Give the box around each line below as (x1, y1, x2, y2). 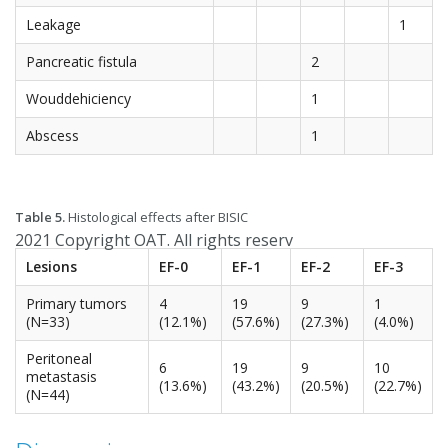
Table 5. (15, 208, 65, 227)
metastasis (26, 367, 97, 387)
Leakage (26, 15, 81, 35)
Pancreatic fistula (26, 52, 137, 72)
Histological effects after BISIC (65, 208, 248, 227)
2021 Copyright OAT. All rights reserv (15, 229, 293, 252)
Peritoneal (26, 349, 92, 369)
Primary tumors (26, 294, 127, 314)
